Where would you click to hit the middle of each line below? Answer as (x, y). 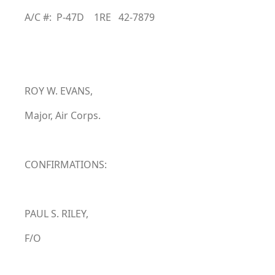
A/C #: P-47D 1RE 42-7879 (90, 17)
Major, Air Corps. (63, 115)
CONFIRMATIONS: (66, 165)
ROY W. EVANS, (59, 91)
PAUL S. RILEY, (56, 214)
